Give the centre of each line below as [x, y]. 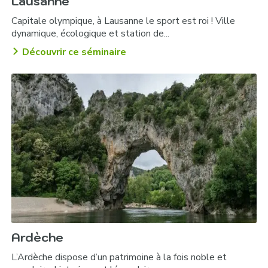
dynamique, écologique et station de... [91, 34]
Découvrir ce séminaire [74, 52]
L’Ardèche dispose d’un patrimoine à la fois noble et [119, 258]
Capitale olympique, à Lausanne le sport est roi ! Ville [124, 21]
